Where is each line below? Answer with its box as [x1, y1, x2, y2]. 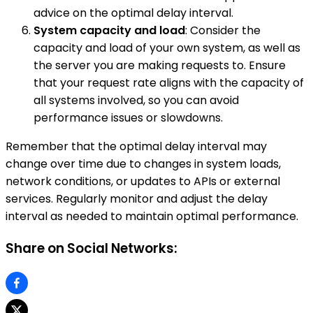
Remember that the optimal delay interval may [6, 138, 267, 155]
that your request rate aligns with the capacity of [34, 75, 304, 92]
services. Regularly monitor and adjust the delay [6, 191, 268, 208]
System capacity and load [34, 22, 185, 39]
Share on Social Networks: [6, 238, 177, 258]
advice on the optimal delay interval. [34, 5, 233, 22]
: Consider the [185, 22, 261, 39]
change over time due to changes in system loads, [6, 156, 281, 173]
